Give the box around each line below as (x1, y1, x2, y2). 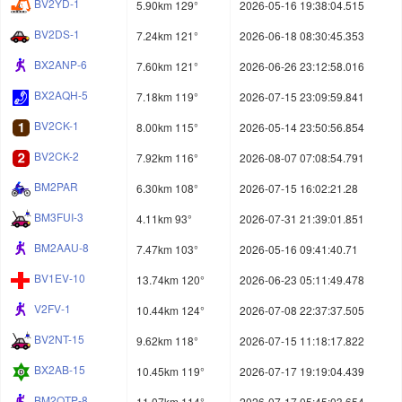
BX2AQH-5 (34, 87, 88, 103)
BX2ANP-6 (34, 57, 87, 73)
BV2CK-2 (34, 148, 79, 164)
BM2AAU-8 (34, 240, 89, 256)
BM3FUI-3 (34, 209, 83, 225)
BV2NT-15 (34, 331, 84, 347)
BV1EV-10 (34, 270, 85, 286)
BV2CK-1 (34, 118, 79, 134)
